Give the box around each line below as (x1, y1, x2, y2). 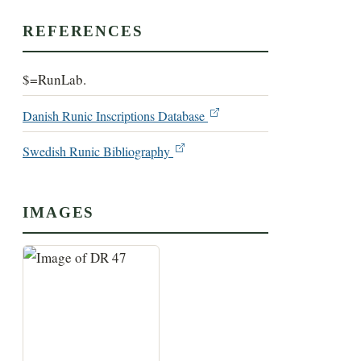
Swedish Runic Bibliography (23, 142, 174, 160)
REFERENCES (23, 23, 143, 40)
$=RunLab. (23, 70, 87, 89)
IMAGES (23, 204, 95, 222)
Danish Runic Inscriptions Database (23, 106, 209, 125)
